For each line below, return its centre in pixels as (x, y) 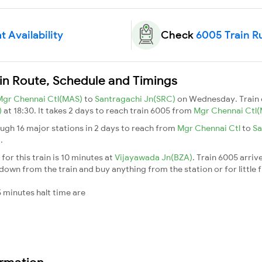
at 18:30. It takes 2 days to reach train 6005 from (99, 110)
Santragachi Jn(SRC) (136, 99)
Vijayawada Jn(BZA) (154, 157)
